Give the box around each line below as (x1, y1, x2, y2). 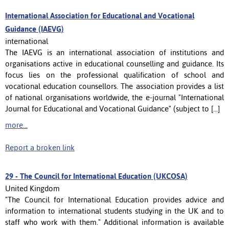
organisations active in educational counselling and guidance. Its (5, 59, 224, 68)
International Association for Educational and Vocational (5, 11, 194, 20)
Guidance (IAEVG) (5, 24, 64, 33)
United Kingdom (5, 184, 60, 193)
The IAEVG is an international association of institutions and (5, 48, 224, 57)
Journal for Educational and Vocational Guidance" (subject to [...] (5, 104, 220, 113)
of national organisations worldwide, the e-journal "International (5, 93, 224, 102)
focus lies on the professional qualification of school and (5, 70, 224, 79)
